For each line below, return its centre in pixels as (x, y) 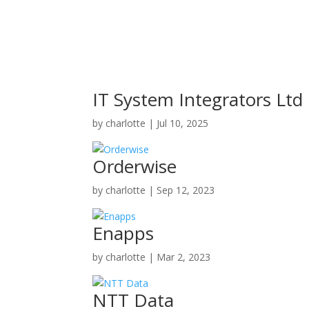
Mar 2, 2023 (184, 257)
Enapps (123, 233)
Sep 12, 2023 (186, 190)
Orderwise (135, 166)
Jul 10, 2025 (183, 123)
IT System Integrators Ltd (198, 99)
